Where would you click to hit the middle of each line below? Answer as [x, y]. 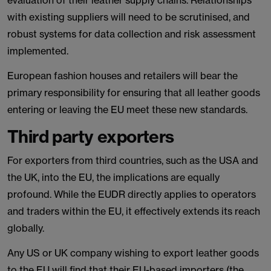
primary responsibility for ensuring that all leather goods [134, 93]
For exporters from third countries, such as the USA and [133, 160]
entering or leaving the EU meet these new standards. [127, 109]
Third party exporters [91, 136]
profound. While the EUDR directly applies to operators [132, 194]
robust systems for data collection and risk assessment [132, 34]
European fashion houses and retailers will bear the [122, 76]
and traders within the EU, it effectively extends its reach [134, 211]
